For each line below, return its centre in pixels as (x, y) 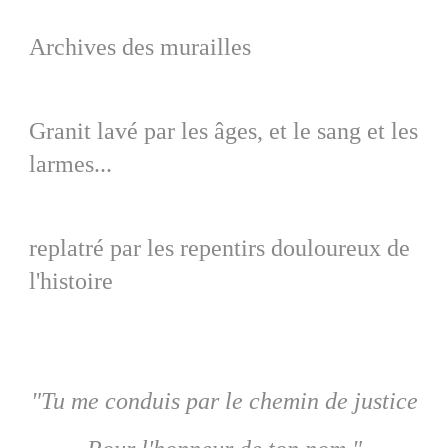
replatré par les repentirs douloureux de (219, 248)
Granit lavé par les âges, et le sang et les (223, 131)
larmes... (70, 164)
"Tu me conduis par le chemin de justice (224, 401)
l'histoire (71, 281)
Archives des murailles (140, 47)
